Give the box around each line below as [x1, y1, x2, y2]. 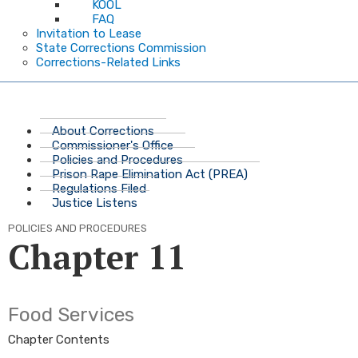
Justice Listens [52, 196, 137, 210]
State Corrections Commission [36, 41, 206, 55]
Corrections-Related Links [36, 55, 181, 70]
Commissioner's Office [52, 138, 173, 153]
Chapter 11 [8, 234, 186, 279]
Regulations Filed [52, 181, 146, 196]
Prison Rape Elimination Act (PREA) [52, 167, 248, 181]
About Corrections [52, 124, 154, 138]
